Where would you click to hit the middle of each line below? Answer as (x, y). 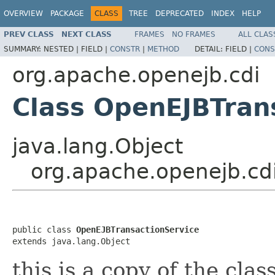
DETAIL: (210, 49)
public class (44, 229)
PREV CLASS (29, 34)
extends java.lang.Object (71, 241)
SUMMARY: (24, 49)
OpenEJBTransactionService (137, 229)
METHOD (163, 49)
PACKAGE (67, 14)
